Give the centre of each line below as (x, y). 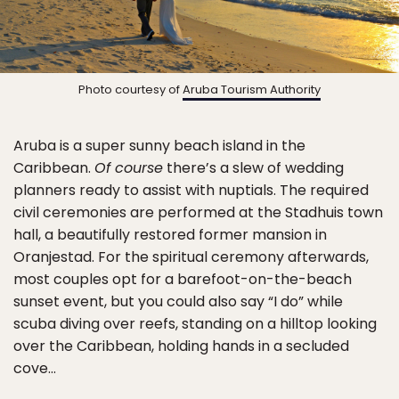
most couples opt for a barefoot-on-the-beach (183, 280)
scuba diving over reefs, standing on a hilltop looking (195, 324)
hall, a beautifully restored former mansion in (170, 235)
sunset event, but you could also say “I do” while (178, 302)
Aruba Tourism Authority (252, 90)
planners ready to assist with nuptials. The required (191, 191)
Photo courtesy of (130, 90)
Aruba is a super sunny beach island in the (159, 146)
